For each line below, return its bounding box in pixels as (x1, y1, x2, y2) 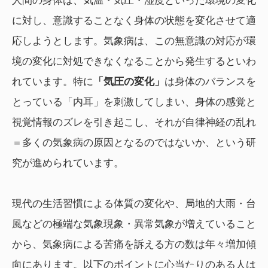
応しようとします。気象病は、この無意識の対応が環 (12, 35, 256, 47)
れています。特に (12, 76, 93, 88)
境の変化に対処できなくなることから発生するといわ (12, 56, 256, 68)
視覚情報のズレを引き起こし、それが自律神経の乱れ (12, 117, 256, 129)
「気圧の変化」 (93, 76, 165, 88)
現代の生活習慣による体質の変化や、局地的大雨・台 (12, 198, 256, 210)
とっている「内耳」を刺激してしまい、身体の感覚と (12, 96, 256, 108)
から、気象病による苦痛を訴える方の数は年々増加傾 (12, 239, 256, 251)
